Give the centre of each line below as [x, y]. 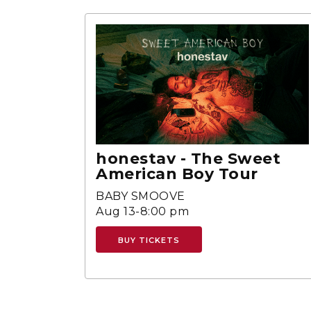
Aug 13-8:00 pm [142, 211]
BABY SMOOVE [141, 196]
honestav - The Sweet [188, 158]
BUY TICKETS [149, 240]
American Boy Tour [177, 174]
